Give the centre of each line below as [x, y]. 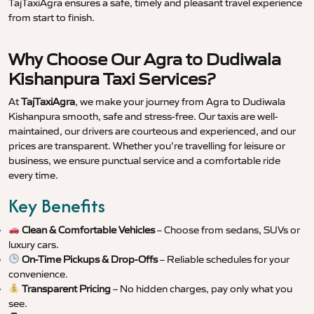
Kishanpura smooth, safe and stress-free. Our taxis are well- [143, 117]
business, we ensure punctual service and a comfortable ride [144, 161]
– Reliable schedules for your [223, 260]
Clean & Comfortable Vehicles [88, 230]
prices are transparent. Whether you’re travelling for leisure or [147, 146]
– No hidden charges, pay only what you [201, 289]
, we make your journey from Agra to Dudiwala [180, 102]
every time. [33, 176]
